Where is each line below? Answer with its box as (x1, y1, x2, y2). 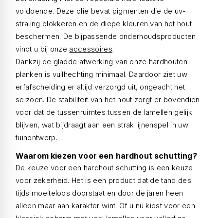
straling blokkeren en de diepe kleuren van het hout (16, 19, 192, 28)
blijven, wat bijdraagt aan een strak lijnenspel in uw (16, 120, 188, 129)
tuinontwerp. (16, 133, 57, 142)
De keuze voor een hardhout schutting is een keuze (16, 163, 193, 172)
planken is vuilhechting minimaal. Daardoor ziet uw (16, 70, 188, 79)
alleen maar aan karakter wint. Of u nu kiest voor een (16, 201, 195, 210)
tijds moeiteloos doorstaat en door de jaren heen (16, 188, 183, 198)
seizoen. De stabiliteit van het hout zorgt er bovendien (16, 95, 200, 104)
